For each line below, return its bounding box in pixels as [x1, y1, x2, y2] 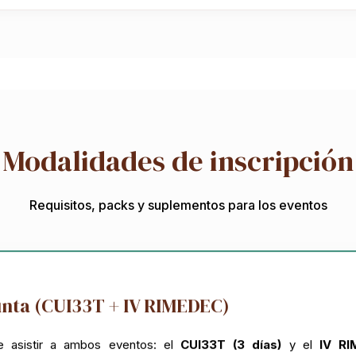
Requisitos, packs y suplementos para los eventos [29, 197, 327, 213]
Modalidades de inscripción [2, 141, 354, 180]
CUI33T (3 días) [180, 335, 282, 350]
